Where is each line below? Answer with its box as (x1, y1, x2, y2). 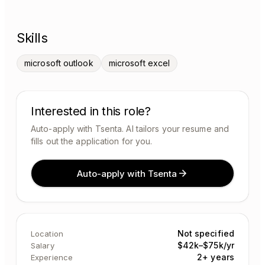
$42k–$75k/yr (177, 240, 234, 250)
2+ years (197, 252, 234, 262)
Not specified (177, 228, 234, 238)
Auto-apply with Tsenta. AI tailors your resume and (31, 124, 230, 134)
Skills (17, 30, 48, 46)
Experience (31, 253, 73, 262)
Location (31, 229, 63, 238)
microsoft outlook (24, 58, 93, 68)
